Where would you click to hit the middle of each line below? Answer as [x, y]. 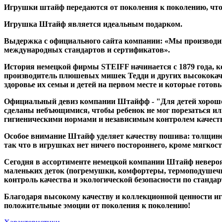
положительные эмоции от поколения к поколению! [97, 205]
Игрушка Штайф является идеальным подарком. [93, 24]
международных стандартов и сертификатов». [87, 50]
